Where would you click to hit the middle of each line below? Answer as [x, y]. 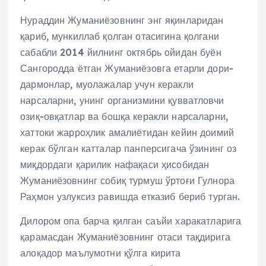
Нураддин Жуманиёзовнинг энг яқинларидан [122, 20]
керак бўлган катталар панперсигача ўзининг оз [129, 149]
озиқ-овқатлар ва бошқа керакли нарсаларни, [124, 117]
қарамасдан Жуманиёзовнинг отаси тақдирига [125, 237]
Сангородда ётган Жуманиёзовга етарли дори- [127, 69]
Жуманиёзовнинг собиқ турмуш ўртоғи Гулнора [127, 181]
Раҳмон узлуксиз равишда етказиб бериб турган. [130, 197]
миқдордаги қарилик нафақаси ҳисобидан [115, 165]
